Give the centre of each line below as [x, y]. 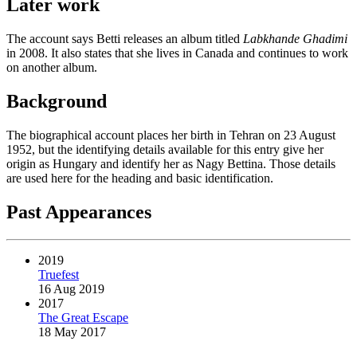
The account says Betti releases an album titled [125, 39]
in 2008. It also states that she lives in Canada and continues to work [177, 53]
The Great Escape [83, 317]
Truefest [59, 274]
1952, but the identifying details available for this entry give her [165, 150]
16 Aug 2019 [71, 288]
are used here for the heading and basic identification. [140, 178]
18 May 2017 [72, 331]
